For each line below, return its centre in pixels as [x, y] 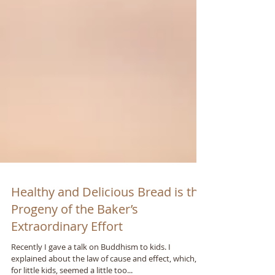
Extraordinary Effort [67, 254]
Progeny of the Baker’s [75, 237]
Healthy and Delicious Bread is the [108, 219]
